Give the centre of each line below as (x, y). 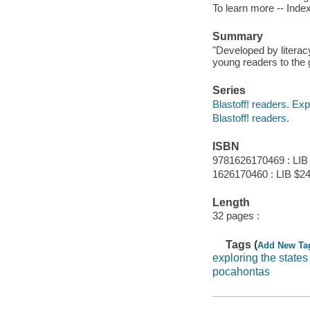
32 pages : (236, 216)
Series (229, 91)
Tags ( (242, 244)
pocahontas (241, 271)
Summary (237, 37)
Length (231, 202)
